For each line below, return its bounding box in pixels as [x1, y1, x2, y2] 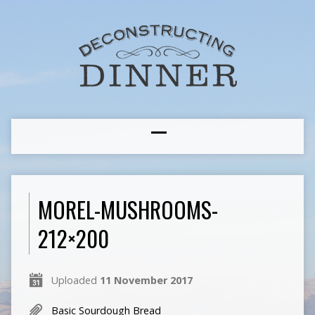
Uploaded [51, 274, 100, 287]
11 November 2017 [99, 274, 193, 287]
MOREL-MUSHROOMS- [37, 193, 218, 226]
